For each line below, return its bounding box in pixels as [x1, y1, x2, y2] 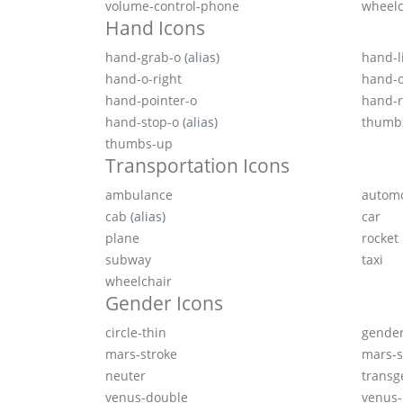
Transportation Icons [105, 153, 290, 179]
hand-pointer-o [105, 92, 197, 110]
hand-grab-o [105, 49, 184, 67]
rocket [362, 229, 399, 247]
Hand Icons [105, 15, 205, 41]
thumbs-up [105, 135, 173, 153]
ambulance [105, 186, 173, 204]
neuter [105, 367, 146, 385]
